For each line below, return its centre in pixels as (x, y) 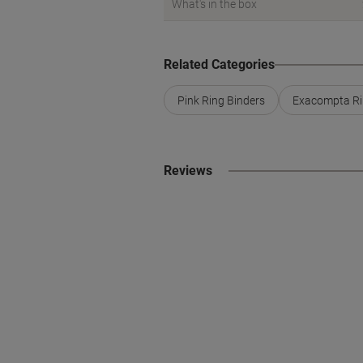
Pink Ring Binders (221, 100)
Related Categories (219, 64)
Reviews (188, 171)
